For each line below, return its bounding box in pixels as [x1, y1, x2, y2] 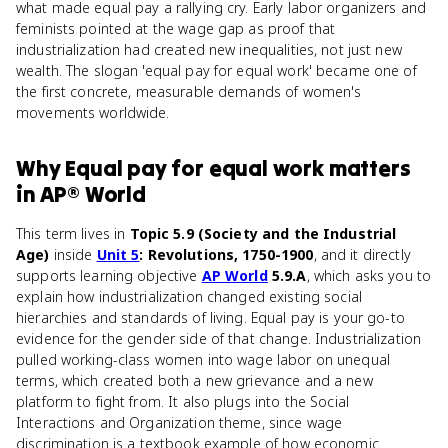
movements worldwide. [16, 103, 170, 122]
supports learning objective [16, 266, 202, 285]
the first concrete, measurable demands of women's [16, 82, 362, 101]
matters [328, 154, 411, 182]
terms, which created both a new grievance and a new [16, 371, 373, 390]
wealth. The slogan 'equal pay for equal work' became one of [16, 61, 417, 80]
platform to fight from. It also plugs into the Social [16, 392, 349, 411]
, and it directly [313, 245, 411, 264]
